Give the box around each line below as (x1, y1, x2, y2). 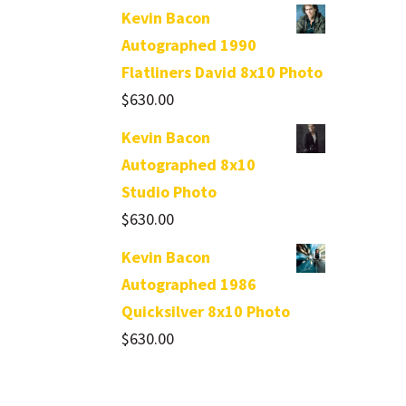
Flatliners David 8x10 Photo (121, 62, 324, 83)
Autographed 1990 (121, 34, 257, 56)
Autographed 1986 (121, 274, 257, 295)
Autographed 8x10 (121, 154, 256, 176)
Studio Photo (121, 181, 217, 203)
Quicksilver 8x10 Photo (121, 301, 291, 323)
